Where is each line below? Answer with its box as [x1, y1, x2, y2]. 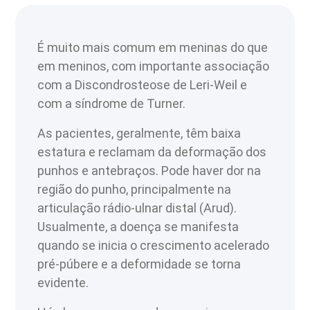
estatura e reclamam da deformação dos [37, 145, 267, 160]
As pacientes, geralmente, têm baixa [37, 126, 241, 141]
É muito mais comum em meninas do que [37, 40, 268, 55]
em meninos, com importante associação [37, 59, 270, 74]
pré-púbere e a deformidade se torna [37, 257, 241, 272]
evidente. [37, 275, 89, 291]
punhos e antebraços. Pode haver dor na [37, 163, 262, 179]
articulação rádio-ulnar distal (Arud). [37, 201, 237, 216]
